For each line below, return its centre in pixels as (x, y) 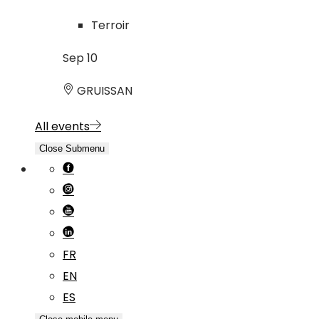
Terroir (110, 26)
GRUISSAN (103, 91)
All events (62, 127)
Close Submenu (72, 149)
